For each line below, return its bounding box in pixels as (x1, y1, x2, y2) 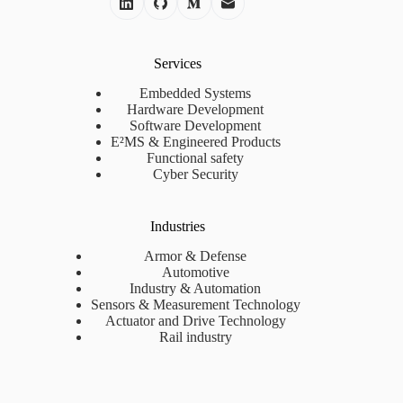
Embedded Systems (139, 85, 252, 102)
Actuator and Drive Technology (104, 313, 286, 329)
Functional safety (147, 150, 245, 166)
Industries (149, 219, 205, 235)
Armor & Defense (144, 248, 247, 264)
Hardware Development (127, 102, 264, 118)
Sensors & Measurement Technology (90, 297, 300, 313)
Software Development (130, 118, 262, 134)
